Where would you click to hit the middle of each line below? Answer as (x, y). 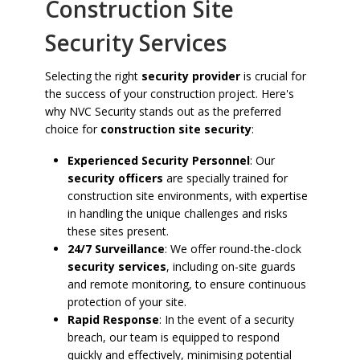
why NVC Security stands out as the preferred (163, 111)
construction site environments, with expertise (188, 196)
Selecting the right (93, 76)
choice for (73, 129)
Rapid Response (113, 319)
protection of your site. (127, 302)
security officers (115, 178)
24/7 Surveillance (116, 249)
